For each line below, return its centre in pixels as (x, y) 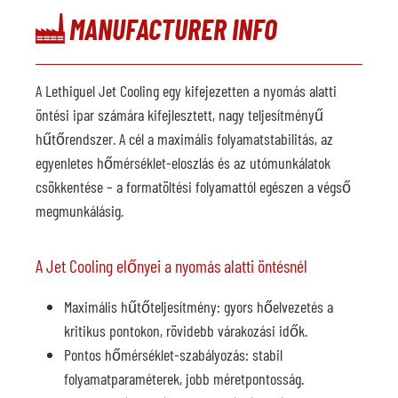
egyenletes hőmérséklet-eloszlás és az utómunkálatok (183, 163)
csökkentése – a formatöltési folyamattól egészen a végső (193, 187)
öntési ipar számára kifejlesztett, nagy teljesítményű (179, 115)
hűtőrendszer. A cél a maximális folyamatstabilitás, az (184, 139)
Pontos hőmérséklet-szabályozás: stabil (173, 354)
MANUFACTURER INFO (174, 28)
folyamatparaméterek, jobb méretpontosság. (184, 378)
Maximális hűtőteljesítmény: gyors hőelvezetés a (199, 306)
